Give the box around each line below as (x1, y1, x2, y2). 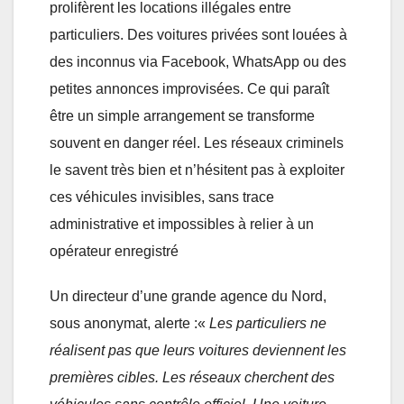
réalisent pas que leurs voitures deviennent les (50, 342, 346, 358)
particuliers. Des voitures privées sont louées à (50, 26, 347, 42)
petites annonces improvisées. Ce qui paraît (50, 80, 329, 96)
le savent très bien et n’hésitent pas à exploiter (50, 161, 344, 178)
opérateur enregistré (50, 243, 179, 259)
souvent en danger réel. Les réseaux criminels (50, 134, 344, 151)
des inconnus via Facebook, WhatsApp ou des (50, 53, 346, 69)
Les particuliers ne (209, 315, 326, 331)
